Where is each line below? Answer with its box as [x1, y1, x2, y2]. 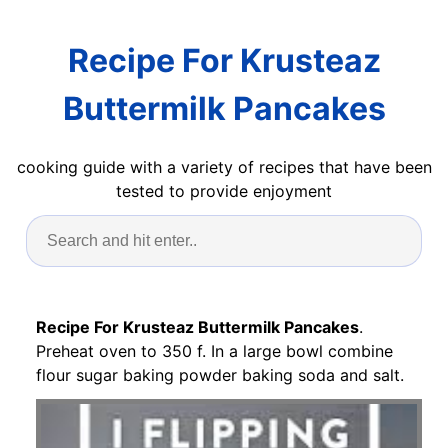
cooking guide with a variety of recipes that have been [16, 156, 432, 177]
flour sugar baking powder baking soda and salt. [36, 364, 404, 385]
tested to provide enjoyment [116, 180, 332, 201]
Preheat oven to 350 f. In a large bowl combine [36, 340, 393, 361]
